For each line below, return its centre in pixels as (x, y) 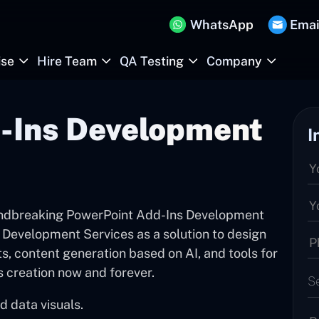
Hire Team (67, 61)
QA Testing (152, 61)
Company (234, 61)
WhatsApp (222, 24)
